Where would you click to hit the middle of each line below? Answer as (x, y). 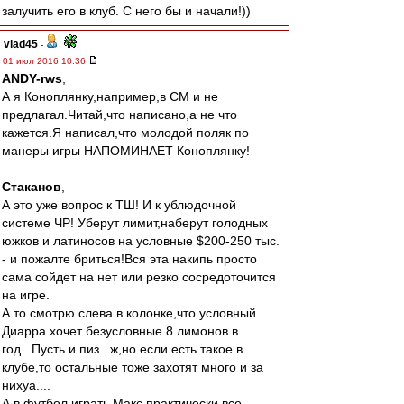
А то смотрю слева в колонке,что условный (129, 313)
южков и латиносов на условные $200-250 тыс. (141, 241)
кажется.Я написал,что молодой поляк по (125, 133)
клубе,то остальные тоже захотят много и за (133, 367)
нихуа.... (26, 385)
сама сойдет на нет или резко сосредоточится (139, 277)
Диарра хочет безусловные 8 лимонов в (120, 331)
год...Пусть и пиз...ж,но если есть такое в (122, 349)
